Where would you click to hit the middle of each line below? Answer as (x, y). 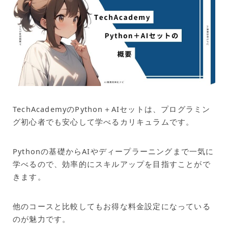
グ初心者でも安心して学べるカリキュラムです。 (104, 121)
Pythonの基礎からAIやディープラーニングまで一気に (113, 151)
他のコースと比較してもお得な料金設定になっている (112, 206)
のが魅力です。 (42, 219)
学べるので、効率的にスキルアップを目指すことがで (112, 164)
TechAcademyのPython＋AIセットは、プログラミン (112, 109)
